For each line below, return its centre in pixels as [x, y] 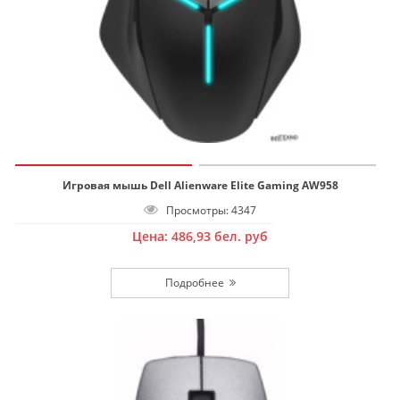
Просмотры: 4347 [207, 210]
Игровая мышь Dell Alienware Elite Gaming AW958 [200, 185]
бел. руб [241, 236]
